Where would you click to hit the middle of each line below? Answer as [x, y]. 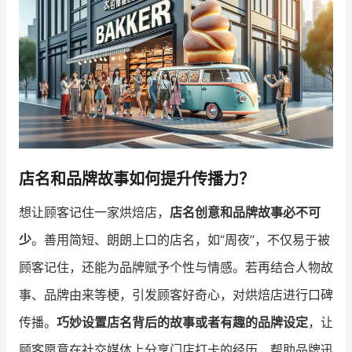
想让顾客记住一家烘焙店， [94, 212]
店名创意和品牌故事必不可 [245, 212]
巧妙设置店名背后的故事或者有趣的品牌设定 [182, 322]
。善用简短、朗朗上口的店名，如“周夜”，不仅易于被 [181, 239]
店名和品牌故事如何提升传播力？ [137, 179]
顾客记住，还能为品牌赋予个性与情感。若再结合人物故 [176, 267]
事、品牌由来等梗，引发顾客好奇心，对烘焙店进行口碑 [176, 294]
